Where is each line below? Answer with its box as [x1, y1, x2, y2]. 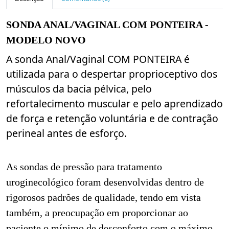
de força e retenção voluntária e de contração [6, 111, 218, 125]
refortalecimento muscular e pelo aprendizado [6, 96, 223, 110]
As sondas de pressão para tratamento [6, 162, 162, 173]
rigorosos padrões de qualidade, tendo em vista [6, 192, 201, 203]
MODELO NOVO [6, 34, 86, 45]
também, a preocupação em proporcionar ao [6, 208, 188, 219]
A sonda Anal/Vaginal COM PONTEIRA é [6, 52, 190, 66]
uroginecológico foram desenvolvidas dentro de [6, 177, 204, 188]
